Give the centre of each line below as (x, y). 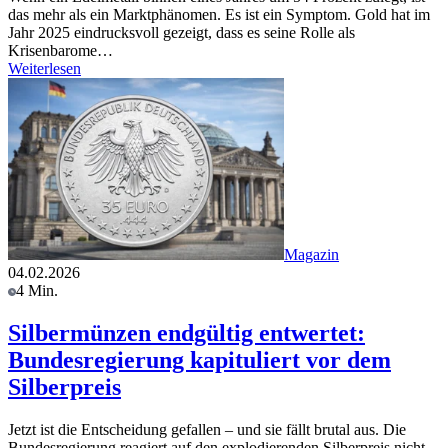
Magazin (311, 255)
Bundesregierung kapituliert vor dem (199, 360)
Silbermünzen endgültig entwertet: (186, 333)
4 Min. (37, 291)
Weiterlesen (44, 69)
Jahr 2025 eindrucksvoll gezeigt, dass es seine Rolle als (181, 33)
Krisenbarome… (60, 51)
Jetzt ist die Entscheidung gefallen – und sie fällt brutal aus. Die (207, 429)
